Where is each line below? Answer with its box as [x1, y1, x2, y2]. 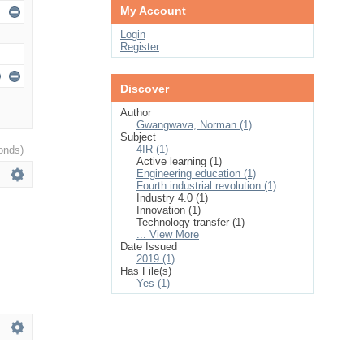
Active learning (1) [136, 155, 222, 167]
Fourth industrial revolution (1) [136, 180, 276, 192]
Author [120, 106, 151, 119]
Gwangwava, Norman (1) [136, 119, 252, 131]
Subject [120, 131, 156, 143]
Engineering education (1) [136, 167, 256, 180]
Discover [120, 82, 169, 95]
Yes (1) [136, 277, 170, 289]
